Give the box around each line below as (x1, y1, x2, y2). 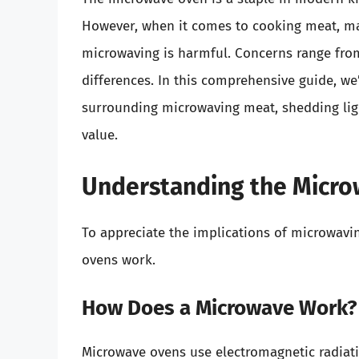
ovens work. (82, 251, 155, 268)
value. (82, 127, 118, 144)
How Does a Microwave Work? (82, 296, 357, 321)
